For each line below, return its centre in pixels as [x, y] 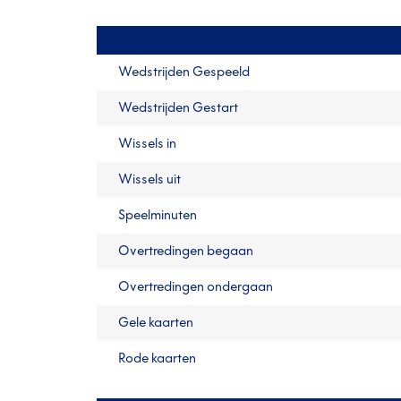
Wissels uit [149, 179]
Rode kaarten [157, 358]
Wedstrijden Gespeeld [184, 72]
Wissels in [147, 144]
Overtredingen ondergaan [196, 287]
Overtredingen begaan [186, 251]
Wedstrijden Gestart [178, 108]
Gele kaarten [156, 323]
